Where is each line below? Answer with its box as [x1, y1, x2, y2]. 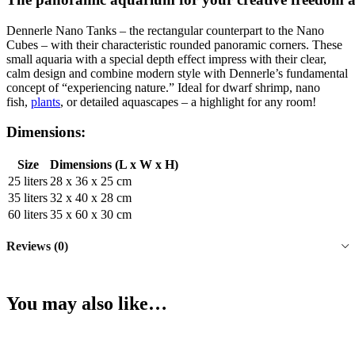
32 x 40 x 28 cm [50, 191, 132, 205]
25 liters [8, 174, 48, 189]
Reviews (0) [6, 239, 68, 254]
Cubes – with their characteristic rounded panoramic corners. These [6, 37, 342, 52]
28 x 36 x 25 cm [50, 174, 132, 189]
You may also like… [6, 293, 167, 315]
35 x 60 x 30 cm [50, 208, 132, 222]
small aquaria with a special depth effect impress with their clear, [6, 52, 326, 66]
